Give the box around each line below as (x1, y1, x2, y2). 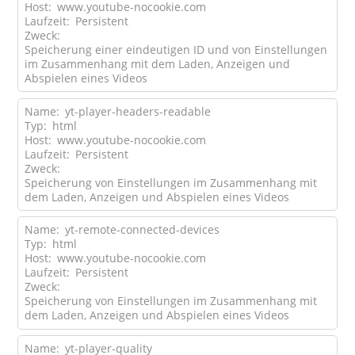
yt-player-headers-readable (64, 103, 211, 119)
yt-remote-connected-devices (64, 222, 219, 238)
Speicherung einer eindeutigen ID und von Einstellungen (24, 42, 327, 58)
